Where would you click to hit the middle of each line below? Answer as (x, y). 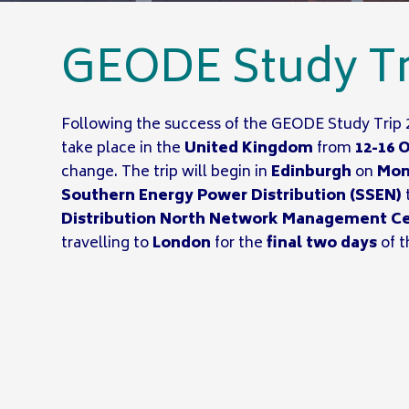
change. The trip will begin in (167, 173)
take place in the (123, 149)
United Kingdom (249, 149)
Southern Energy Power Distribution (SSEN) (232, 196)
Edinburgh (312, 173)
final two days (322, 244)
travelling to (107, 244)
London (182, 244)
